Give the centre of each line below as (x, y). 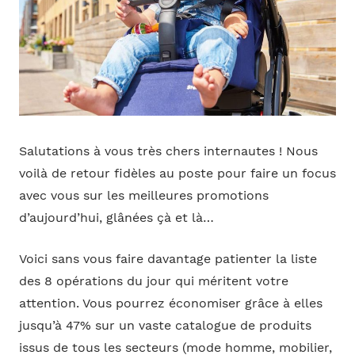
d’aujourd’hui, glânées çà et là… (116, 218)
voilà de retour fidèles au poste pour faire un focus (177, 173)
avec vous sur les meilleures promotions (143, 195)
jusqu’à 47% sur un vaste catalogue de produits (165, 326)
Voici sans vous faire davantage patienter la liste (168, 260)
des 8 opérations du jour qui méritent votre (153, 282)
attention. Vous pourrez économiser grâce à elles (170, 304)
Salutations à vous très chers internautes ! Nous (168, 151)
